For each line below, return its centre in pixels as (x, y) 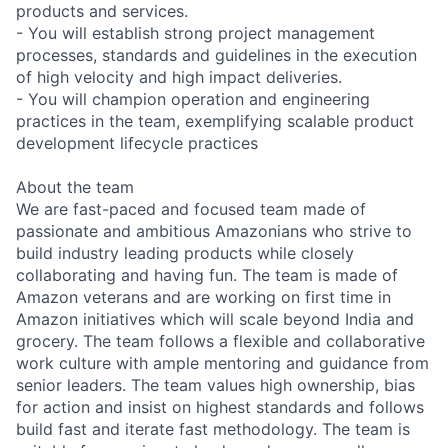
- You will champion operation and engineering (193, 98)
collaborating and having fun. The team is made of (207, 274)
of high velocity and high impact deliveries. (179, 76)
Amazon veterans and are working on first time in (203, 296)
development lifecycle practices (137, 142)
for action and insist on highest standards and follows (220, 406)
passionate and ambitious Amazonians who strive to (214, 230)
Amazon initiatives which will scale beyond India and (215, 318)
